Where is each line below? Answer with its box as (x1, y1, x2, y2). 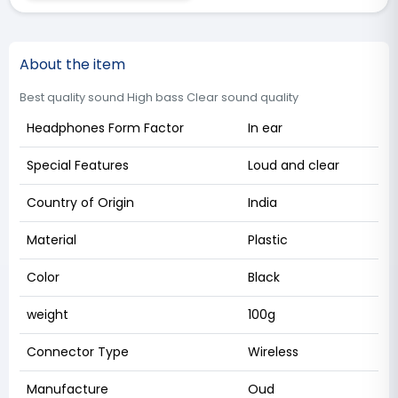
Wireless (248, 342, 298, 361)
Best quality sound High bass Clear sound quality (20, 89, 298, 105)
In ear (248, 118, 283, 137)
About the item (20, 53, 125, 75)
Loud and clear (248, 155, 339, 174)
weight (27, 305, 68, 323)
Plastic (248, 230, 288, 249)
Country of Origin (27, 193, 134, 211)
